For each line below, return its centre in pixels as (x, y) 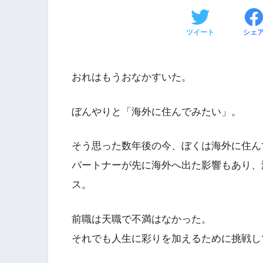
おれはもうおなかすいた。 (131, 77)
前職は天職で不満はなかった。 (141, 219)
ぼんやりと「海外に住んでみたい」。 (156, 112)
